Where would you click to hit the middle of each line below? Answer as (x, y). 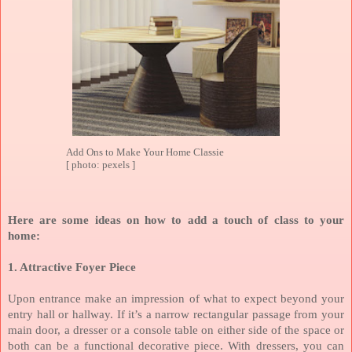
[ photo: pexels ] (101, 165)
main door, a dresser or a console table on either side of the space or (176, 330)
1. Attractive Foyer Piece (72, 267)
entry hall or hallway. (62, 314)
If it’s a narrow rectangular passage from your (231, 314)
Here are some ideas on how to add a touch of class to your (176, 220)
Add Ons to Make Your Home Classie (145, 152)
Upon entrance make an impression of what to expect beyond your (176, 298)
